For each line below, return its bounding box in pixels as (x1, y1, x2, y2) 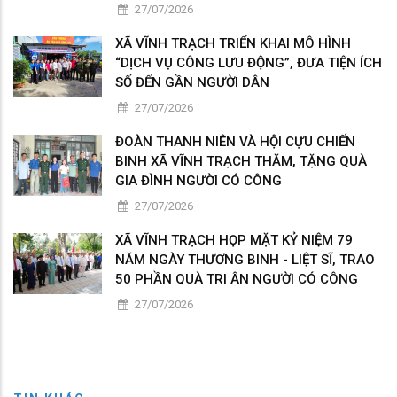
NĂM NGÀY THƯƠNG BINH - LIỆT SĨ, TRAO (115, 252, 375, 269)
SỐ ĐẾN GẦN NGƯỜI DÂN (115, 74, 269, 91)
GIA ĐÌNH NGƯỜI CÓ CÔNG (115, 173, 282, 190)
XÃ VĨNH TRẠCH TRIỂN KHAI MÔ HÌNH (115, 35, 351, 52)
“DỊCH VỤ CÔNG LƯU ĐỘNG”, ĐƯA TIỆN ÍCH (115, 55, 382, 72)
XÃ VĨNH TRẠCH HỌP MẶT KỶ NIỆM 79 (115, 232, 353, 249)
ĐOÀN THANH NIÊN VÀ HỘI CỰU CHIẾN (115, 134, 355, 151)
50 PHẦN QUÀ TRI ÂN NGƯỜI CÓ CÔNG (115, 271, 358, 288)
